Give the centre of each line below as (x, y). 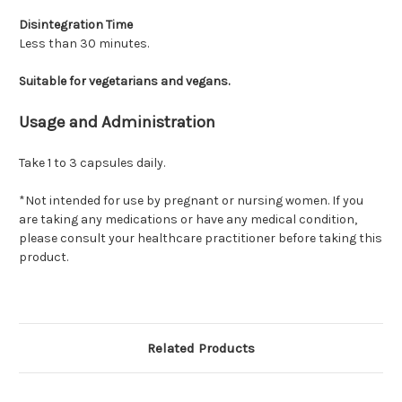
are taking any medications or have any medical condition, (188, 220)
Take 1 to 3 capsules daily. (92, 163)
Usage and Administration (117, 122)
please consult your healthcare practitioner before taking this (201, 239)
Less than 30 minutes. (84, 44)
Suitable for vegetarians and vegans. (124, 82)
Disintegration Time (76, 25)
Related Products (201, 349)
